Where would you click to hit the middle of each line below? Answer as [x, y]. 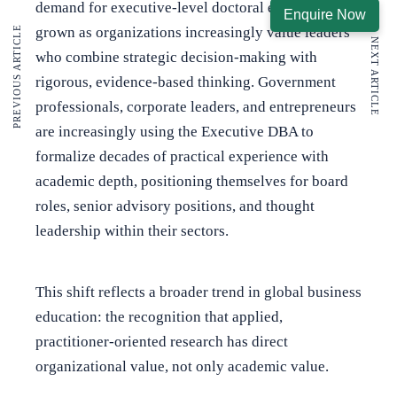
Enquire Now [325, 15]
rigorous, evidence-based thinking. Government [186, 82]
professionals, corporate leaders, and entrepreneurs [196, 106]
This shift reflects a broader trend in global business [198, 292]
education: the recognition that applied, [159, 316]
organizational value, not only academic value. [182, 366]
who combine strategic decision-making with [176, 57]
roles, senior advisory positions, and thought [175, 206]
